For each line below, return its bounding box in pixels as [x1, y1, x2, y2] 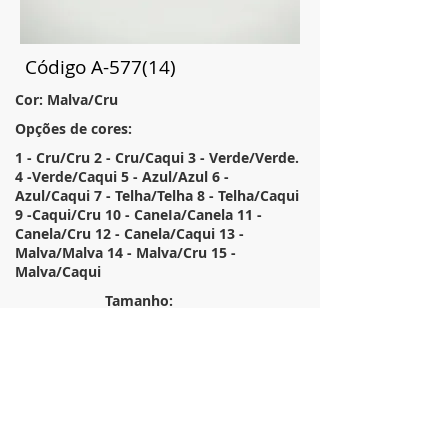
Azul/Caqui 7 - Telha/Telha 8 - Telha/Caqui [15, 186, 299, 205]
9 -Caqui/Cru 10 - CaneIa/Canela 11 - [15, 205, 262, 224]
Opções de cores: [15, 119, 132, 138]
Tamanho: [105, 291, 173, 310]
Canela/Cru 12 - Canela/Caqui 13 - [15, 224, 244, 243]
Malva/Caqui [15, 262, 101, 281]
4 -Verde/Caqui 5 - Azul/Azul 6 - [15, 167, 229, 186]
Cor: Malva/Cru [15, 90, 118, 109]
